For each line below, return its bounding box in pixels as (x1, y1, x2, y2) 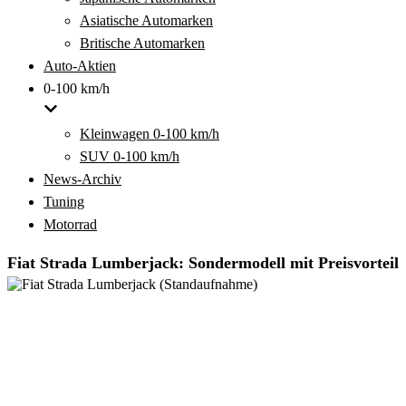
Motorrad (43, 217, 97, 232)
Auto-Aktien (43, 58, 116, 73)
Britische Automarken (80, 35, 205, 51)
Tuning (43, 194, 84, 209)
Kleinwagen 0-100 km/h (80, 126, 219, 141)
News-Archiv (43, 171, 121, 187)
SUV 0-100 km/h (80, 149, 179, 164)
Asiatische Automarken (80, 13, 213, 28)
